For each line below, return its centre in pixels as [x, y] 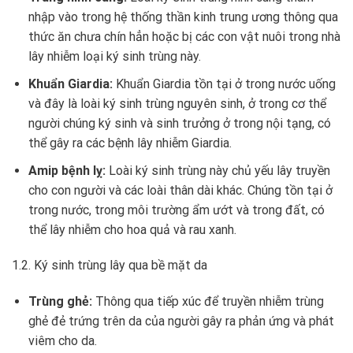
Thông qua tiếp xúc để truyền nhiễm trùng [209, 302]
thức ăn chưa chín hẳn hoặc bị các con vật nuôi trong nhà [184, 37]
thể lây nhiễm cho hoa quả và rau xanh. [132, 229]
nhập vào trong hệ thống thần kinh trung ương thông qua [183, 17]
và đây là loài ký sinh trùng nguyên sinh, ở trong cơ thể [177, 103]
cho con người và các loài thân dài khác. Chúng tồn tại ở [180, 190]
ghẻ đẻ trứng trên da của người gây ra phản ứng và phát [181, 321]
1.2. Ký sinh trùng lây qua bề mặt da [110, 266]
